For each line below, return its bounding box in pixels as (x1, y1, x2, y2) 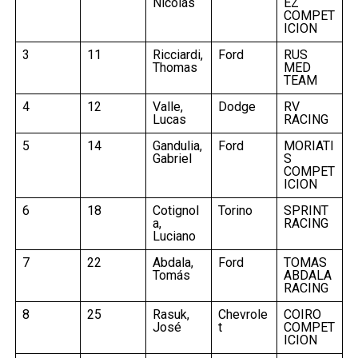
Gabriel (152, 150, 192, 166)
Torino (217, 202, 253, 218)
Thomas (152, 59, 197, 75)
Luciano (152, 228, 196, 244)
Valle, (152, 98, 183, 114)
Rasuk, (152, 306, 189, 322)
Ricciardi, (152, 46, 203, 62)
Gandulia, (152, 137, 202, 153)
